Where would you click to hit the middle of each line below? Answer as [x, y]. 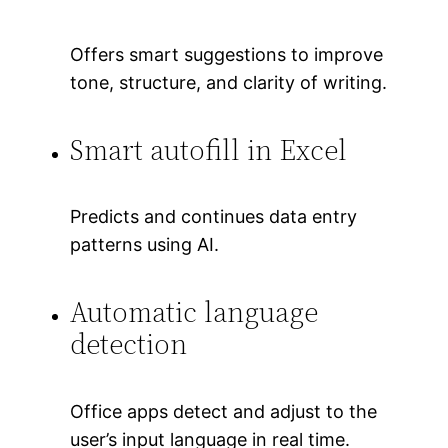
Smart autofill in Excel [209, 149]
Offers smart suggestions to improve [227, 54]
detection [129, 344]
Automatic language [194, 312]
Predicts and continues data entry [214, 217]
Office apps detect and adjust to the [224, 411]
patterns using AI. [145, 245]
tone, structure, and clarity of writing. [229, 82]
